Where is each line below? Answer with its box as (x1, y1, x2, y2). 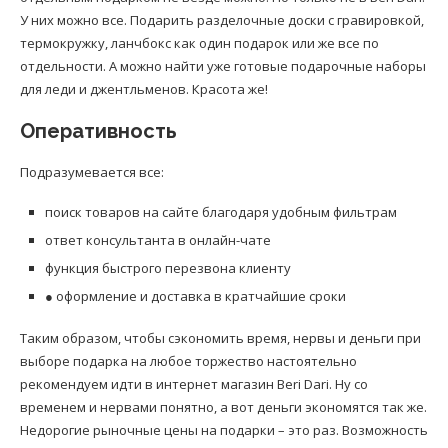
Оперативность (20, 119, 177, 144)
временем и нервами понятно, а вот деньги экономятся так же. (20, 398, 427, 417)
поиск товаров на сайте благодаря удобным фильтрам (45, 203, 397, 222)
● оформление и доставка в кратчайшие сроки (45, 287, 346, 306)
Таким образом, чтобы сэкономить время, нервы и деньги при (20, 329, 421, 348)
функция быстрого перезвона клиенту (45, 259, 291, 278)
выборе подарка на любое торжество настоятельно (20, 352, 357, 371)
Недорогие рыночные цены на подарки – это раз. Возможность (20, 421, 428, 440)
